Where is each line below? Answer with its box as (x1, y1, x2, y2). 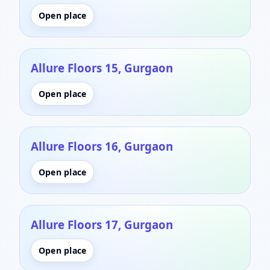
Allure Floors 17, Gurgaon (31, 216, 173, 232)
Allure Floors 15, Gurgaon (31, 60, 173, 75)
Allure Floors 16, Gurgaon (31, 138, 173, 154)
